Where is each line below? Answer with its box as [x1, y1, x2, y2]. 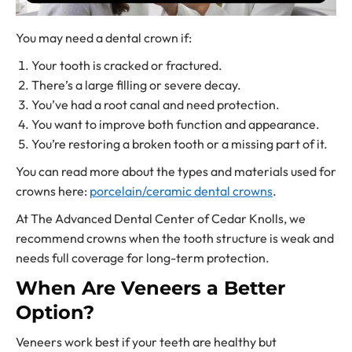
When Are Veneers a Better [16, 276, 285, 299]
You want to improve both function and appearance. [31, 115, 320, 132]
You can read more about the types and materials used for [16, 163, 336, 179]
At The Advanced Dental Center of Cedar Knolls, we [16, 210, 306, 226]
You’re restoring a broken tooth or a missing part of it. [31, 135, 328, 152]
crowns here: [16, 182, 90, 199]
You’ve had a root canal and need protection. [31, 96, 280, 112]
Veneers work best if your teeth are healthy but [16, 333, 277, 350]
